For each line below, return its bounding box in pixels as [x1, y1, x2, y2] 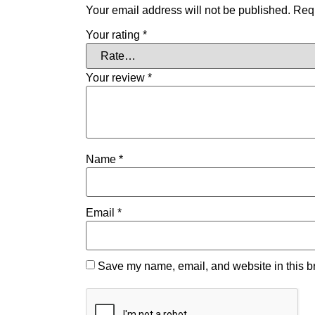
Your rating [86, 28, 143, 41]
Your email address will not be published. [86, 4, 290, 16]
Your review [86, 71, 148, 84]
